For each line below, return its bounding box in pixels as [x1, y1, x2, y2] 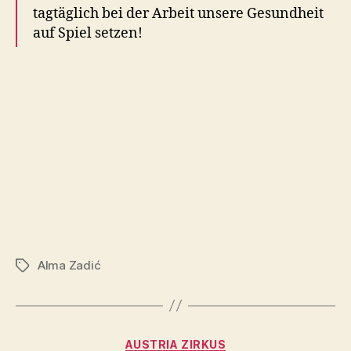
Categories [175, 332, 244, 349]
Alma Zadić [38, 257, 101, 273]
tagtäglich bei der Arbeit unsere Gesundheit [33, 5, 324, 24]
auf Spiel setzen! [33, 24, 143, 43]
